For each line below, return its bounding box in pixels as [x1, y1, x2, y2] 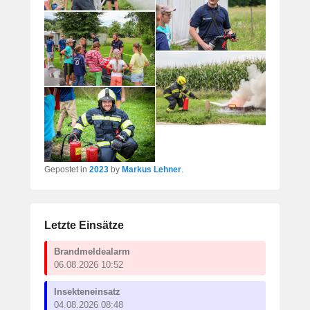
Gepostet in [44, 165, 89, 175]
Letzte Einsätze [44, 219, 124, 232]
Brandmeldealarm [54, 246, 130, 257]
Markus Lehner [122, 165, 181, 175]
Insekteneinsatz [54, 286, 120, 298]
